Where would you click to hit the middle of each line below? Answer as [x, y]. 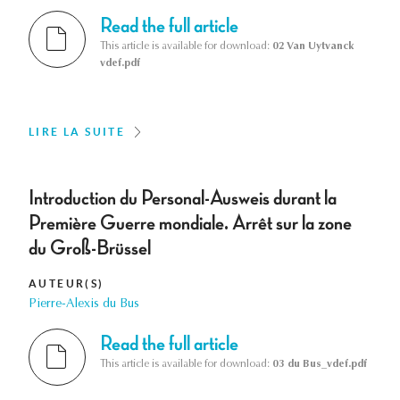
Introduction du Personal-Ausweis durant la [183, 198]
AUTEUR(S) [67, 283]
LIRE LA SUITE [77, 131]
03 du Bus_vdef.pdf [320, 365]
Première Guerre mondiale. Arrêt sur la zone [190, 223]
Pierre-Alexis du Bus [84, 304]
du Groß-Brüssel [90, 248]
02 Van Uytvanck [313, 46]
